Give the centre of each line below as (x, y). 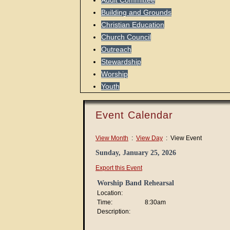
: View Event (182, 138)
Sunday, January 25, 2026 (136, 153)
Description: (114, 212)
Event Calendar (134, 115)
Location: (110, 193)
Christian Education (133, 25)
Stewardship (121, 62)
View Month (112, 138)
